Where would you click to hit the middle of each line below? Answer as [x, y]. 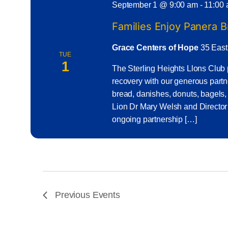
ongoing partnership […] [154, 120]
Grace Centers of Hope [156, 48]
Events [106, 195]
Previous [74, 195]
